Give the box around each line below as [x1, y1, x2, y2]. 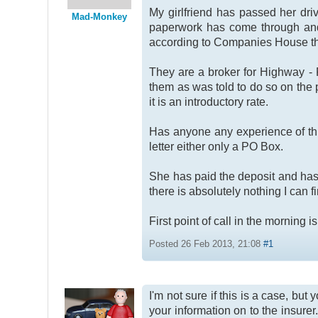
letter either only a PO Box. [149, 140, 284, 153]
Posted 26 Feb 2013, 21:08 [149, 238, 264, 249]
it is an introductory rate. [149, 95, 269, 108]
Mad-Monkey [72, 11, 128, 22]
